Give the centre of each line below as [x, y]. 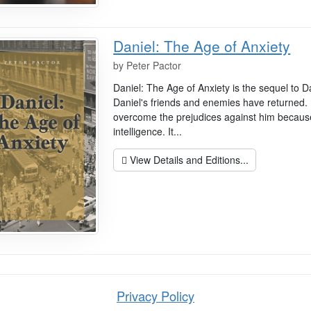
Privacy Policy [155, 296]
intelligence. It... [148, 131]
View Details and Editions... [187, 159]
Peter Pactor [154, 65]
